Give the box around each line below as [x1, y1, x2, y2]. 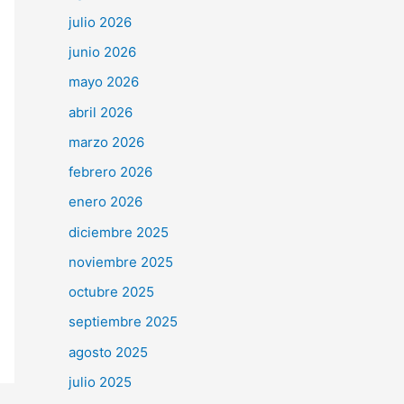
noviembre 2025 [69, 252, 173, 271]
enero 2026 [69, 193, 142, 211]
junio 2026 [69, 43, 136, 61]
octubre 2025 [69, 283, 154, 301]
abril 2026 [69, 103, 133, 121]
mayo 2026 [69, 73, 139, 91]
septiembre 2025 [69, 313, 178, 331]
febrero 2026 [69, 163, 152, 181]
